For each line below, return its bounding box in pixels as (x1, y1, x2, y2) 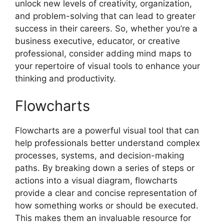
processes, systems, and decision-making (15, 150, 184, 161)
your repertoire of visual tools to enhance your (15, 60, 200, 71)
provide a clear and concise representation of (15, 188, 197, 198)
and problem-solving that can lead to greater (15, 10, 195, 21)
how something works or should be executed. (15, 200, 198, 211)
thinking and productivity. (15, 73, 116, 83)
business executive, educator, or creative (15, 35, 180, 46)
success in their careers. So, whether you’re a (15, 23, 197, 33)
